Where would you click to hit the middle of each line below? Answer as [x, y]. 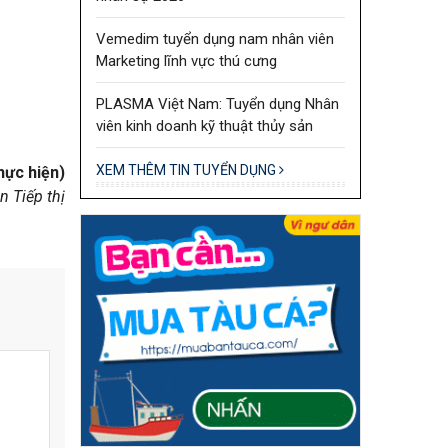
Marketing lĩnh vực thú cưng [186, 60]
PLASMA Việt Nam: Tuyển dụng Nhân [217, 103]
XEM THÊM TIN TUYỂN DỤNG [187, 169]
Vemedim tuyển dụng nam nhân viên [214, 38]
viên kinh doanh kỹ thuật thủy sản [204, 125]
